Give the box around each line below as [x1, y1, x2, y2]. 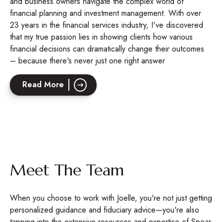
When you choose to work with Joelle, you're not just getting [10, 192, 212, 204]
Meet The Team [10, 160, 124, 180]
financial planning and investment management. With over [10, 7, 201, 19]
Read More [22, 79, 64, 90]
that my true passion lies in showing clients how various [10, 31, 193, 43]
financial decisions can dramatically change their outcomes [10, 43, 204, 55]
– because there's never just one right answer [10, 55, 165, 66]
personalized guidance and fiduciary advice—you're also [10, 204, 199, 216]
